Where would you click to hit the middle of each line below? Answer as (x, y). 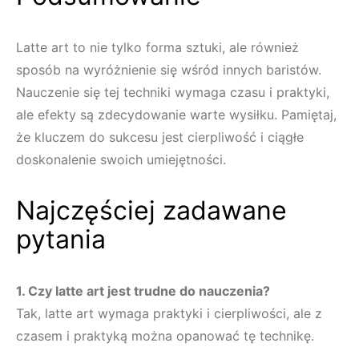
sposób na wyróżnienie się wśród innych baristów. (169, 70)
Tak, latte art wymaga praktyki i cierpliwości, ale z (169, 313)
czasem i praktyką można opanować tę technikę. (165, 336)
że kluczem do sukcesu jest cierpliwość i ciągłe (160, 137)
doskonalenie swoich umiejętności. (121, 159)
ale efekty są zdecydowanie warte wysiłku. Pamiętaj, (176, 115)
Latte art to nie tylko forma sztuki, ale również (157, 47)
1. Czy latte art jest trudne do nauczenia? (143, 291)
